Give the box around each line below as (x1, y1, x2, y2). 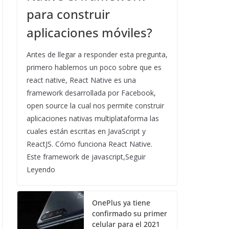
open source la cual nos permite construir (27, 101, 164, 110)
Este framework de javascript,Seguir (27, 152, 146, 162)
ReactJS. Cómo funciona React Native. (27, 139, 152, 149)
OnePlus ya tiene (92, 198, 150, 208)
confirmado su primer (92, 209, 167, 218)
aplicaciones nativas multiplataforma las (27, 113, 159, 123)
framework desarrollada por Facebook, (27, 88, 156, 98)
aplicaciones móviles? (27, 24, 152, 41)
